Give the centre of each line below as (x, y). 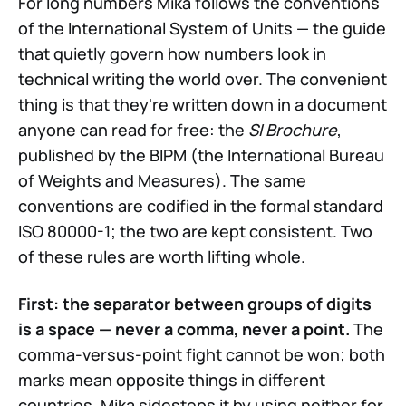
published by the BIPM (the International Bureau (201, 155)
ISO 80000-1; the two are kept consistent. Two (195, 231)
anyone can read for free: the (133, 129)
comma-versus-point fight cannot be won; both (202, 354)
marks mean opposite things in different (172, 379)
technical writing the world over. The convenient (203, 78)
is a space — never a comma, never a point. (184, 329)
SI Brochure (293, 129)
